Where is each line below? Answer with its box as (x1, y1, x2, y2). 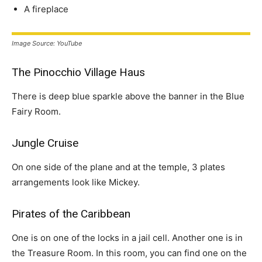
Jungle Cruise (12, 136, 78, 150)
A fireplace (24, 4, 68, 15)
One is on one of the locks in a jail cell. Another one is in (12, 232, 243, 243)
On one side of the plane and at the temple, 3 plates (12, 161, 225, 173)
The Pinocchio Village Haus (12, 65, 145, 79)
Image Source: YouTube (12, 39, 82, 47)
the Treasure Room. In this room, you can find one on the (12, 247, 247, 258)
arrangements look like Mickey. (12, 177, 140, 188)
